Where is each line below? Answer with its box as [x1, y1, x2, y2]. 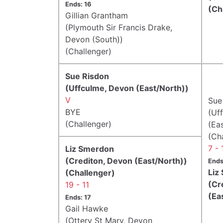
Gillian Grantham [65, 10, 128, 20]
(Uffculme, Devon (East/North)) [65, 83, 189, 93]
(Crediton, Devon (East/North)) [65, 155, 187, 166]
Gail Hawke [65, 203, 108, 214]
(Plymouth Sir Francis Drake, [65, 22, 172, 32]
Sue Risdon [65, 71, 109, 81]
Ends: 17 [65, 193, 91, 201]
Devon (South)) [65, 34, 123, 44]
